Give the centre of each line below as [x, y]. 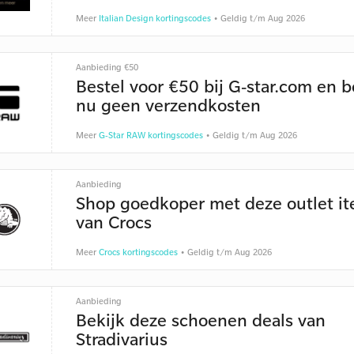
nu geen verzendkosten [168, 105]
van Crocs [113, 222]
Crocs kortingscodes [138, 252]
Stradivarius [121, 339]
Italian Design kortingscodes [154, 18]
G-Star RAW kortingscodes [151, 135]
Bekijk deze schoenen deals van [200, 320]
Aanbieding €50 [107, 67]
